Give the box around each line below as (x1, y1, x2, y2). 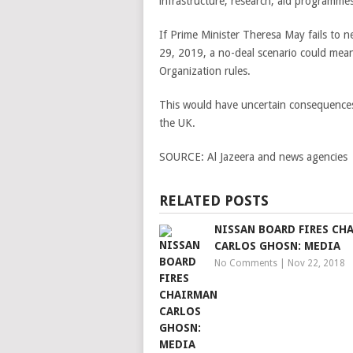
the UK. (159, 117, 195, 129)
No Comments (214, 258, 277, 269)
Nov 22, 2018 (288, 258, 345, 269)
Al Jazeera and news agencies (207, 150, 347, 163)
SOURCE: (159, 150, 207, 163)
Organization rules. (159, 65, 251, 77)
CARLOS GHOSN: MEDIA (214, 240, 340, 252)
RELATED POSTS (159, 192, 269, 209)
